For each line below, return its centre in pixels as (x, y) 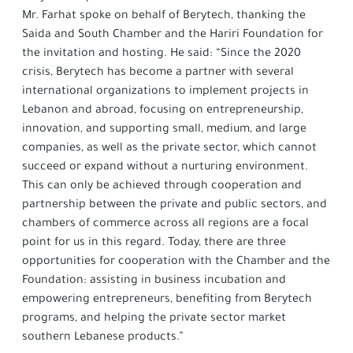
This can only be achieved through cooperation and (162, 187)
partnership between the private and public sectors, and (175, 206)
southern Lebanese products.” (103, 338)
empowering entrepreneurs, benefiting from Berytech (167, 300)
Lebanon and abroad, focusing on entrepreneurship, (163, 111)
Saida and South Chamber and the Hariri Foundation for (173, 35)
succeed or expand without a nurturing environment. (165, 168)
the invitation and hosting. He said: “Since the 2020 (162, 54)
